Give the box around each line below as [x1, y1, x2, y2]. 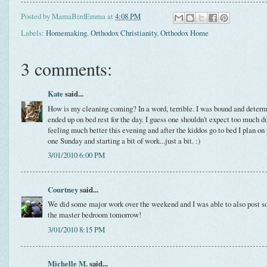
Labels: [21, 27, 46, 39]
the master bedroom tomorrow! [48, 209, 141, 221]
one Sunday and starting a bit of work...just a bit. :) [48, 135, 200, 146]
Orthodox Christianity [91, 27, 157, 39]
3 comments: [21, 57, 112, 81]
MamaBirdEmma [52, 11, 105, 22]
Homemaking [46, 27, 87, 39]
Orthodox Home [160, 27, 209, 39]
